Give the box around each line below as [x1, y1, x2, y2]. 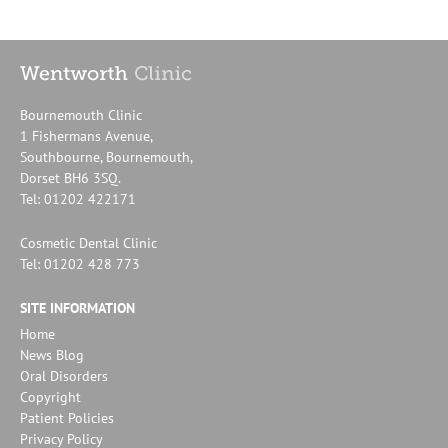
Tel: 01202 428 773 [20, 254, 140, 273]
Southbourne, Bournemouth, [20, 148, 193, 167]
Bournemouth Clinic [20, 106, 142, 125]
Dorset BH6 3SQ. [20, 169, 121, 188]
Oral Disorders [20, 367, 108, 386]
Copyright [20, 388, 81, 407]
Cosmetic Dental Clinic [20, 233, 157, 252]
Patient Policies [20, 409, 114, 428]
